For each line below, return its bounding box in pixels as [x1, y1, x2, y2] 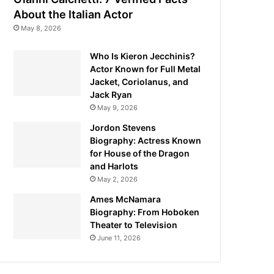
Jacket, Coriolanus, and [90, 76, 189, 87]
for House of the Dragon [90, 147, 190, 158]
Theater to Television [90, 219, 178, 230]
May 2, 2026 [97, 174, 138, 183]
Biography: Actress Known [90, 135, 202, 146]
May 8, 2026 [21, 23, 62, 32]
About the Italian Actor [13, 7, 133, 21]
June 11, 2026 [97, 233, 141, 242]
